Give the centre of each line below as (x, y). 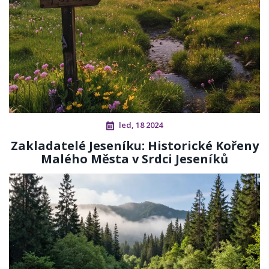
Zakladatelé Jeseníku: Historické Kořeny (134, 146)
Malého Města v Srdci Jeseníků (134, 159)
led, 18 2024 (141, 125)
